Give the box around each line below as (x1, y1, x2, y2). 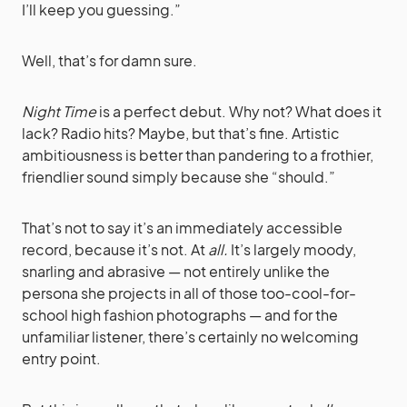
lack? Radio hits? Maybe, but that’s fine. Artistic (22, 123, 340, 143)
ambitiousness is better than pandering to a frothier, (22, 144, 373, 164)
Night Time (22, 101, 96, 121)
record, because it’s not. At (22, 239, 208, 259)
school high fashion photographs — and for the (22, 304, 338, 324)
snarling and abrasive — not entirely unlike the (22, 261, 330, 281)
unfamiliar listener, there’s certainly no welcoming (22, 326, 359, 346)
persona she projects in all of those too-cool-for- (22, 283, 356, 303)
